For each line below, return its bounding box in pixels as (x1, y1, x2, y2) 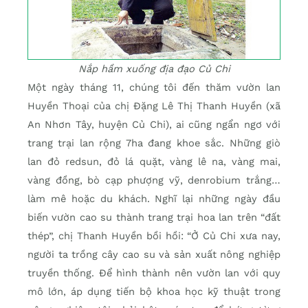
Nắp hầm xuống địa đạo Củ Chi (78, 63, 230, 76)
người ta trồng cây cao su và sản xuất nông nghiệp (27, 248, 280, 261)
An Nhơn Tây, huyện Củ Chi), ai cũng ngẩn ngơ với (27, 118, 280, 131)
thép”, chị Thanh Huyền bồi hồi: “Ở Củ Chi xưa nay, (27, 230, 280, 243)
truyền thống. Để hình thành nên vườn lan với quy (27, 267, 280, 280)
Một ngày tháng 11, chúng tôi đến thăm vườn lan (27, 81, 280, 94)
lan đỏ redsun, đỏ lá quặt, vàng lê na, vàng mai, (27, 155, 280, 168)
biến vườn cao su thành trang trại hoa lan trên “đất (27, 211, 280, 224)
